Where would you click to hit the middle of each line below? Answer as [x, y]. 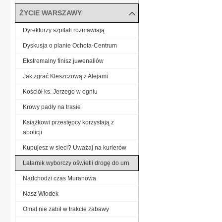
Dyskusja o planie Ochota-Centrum [70, 45]
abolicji [32, 132]
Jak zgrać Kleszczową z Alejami [65, 76]
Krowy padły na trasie [52, 107]
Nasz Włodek [41, 194]
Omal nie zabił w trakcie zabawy [66, 209]
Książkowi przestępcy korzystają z [68, 122]
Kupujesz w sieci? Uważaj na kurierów [75, 147]
